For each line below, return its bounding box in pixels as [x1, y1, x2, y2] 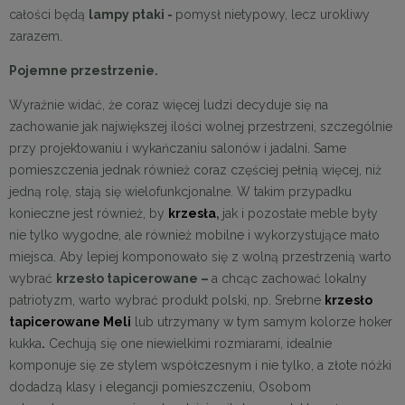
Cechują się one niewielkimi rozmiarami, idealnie [45, 335, 332, 351]
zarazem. [9, 28, 62, 43]
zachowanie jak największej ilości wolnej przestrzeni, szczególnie [9, 118, 392, 134]
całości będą [9, 6, 89, 22]
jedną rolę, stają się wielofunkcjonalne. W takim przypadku [9, 184, 352, 199]
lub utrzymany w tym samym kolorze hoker [131, 314, 392, 329]
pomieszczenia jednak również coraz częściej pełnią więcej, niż [9, 162, 381, 177]
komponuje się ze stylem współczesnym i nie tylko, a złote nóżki [9, 357, 391, 372]
